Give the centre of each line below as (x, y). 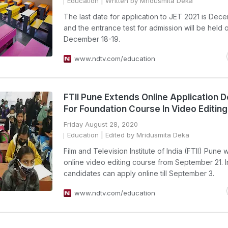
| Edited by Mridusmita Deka (144, 135)
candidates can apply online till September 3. (139, 173)
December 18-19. (92, 39)
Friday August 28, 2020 (101, 124)
